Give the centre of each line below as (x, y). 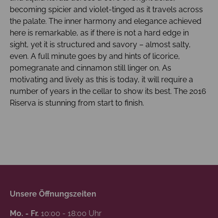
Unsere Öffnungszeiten (53, 194)
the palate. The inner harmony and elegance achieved (106, 21)
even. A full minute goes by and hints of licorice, (95, 56)
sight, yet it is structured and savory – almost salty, (100, 44)
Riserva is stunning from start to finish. (77, 103)
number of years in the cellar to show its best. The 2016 (108, 91)
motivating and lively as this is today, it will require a (101, 79)
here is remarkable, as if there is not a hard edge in (99, 33)
